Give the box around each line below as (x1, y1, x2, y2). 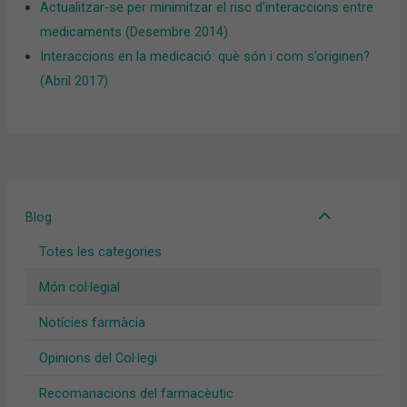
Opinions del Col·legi (38, 349, 157, 366)
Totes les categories (38, 243, 162, 260)
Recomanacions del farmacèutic (38, 384, 233, 402)
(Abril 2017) (40, 73, 109, 90)
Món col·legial (38, 278, 120, 295)
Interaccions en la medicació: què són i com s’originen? (40, 48, 371, 65)
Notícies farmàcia (38, 313, 145, 331)
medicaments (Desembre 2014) (40, 24, 229, 41)
